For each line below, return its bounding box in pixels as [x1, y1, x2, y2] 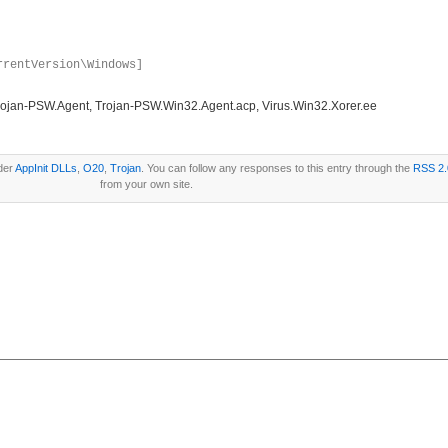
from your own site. [100, 178, 193, 190]
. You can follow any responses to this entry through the [140, 162, 413, 174]
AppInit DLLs [14, 162, 77, 174]
